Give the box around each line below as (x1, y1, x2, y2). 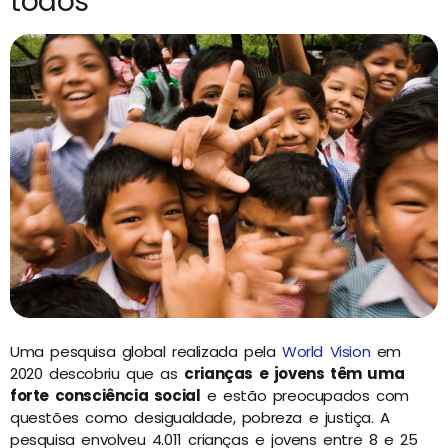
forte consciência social (10, 384, 201, 406)
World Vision (282, 340, 371, 362)
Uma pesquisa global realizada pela (10, 340, 283, 362)
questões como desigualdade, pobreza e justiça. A (10, 406, 390, 428)
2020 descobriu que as (10, 362, 185, 384)
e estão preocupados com (200, 384, 409, 406)
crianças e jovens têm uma (184, 362, 405, 384)
